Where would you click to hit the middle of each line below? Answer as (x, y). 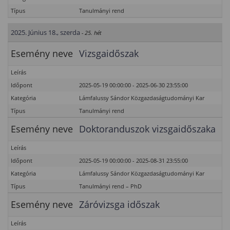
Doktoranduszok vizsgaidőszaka (147, 129)
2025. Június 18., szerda (45, 32)
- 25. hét (92, 33)
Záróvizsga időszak (119, 204)
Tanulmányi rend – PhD (110, 186)
